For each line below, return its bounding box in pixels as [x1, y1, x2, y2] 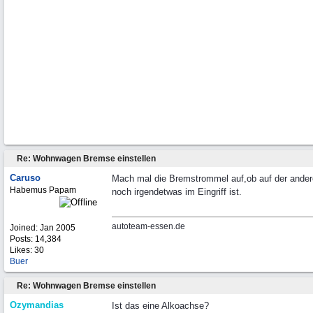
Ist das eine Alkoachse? [112, 300, 209, 311]
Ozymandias [10, 300, 64, 310]
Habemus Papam [10, 185, 76, 195]
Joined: [10, 223, 40, 233]
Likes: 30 [10, 245, 44, 255]
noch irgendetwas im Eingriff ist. [112, 187, 242, 197]
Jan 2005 [40, 223, 75, 233]
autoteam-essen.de [112, 221, 185, 231]
